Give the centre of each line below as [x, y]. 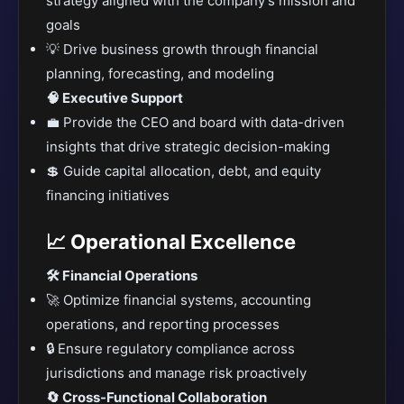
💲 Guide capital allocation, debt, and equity [184, 171]
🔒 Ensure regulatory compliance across [170, 349]
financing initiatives [108, 195]
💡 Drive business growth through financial [182, 49]
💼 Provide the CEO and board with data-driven [195, 122]
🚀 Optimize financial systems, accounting [179, 300]
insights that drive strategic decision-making [188, 147]
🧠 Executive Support [115, 98]
